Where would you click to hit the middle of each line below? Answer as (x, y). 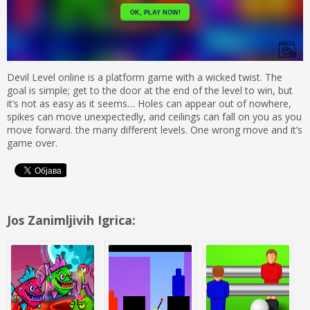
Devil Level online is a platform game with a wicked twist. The (145, 77)
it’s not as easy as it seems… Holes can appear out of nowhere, (149, 104)
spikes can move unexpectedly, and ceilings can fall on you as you (154, 117)
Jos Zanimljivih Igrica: (71, 220)
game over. (32, 143)
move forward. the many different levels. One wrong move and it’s (155, 130)
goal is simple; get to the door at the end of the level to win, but (150, 91)
